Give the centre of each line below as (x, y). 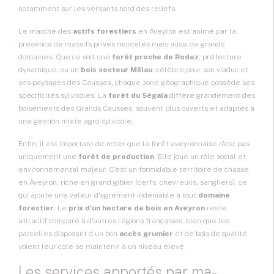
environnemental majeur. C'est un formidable (99, 170)
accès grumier (146, 234)
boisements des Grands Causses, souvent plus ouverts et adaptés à (136, 109)
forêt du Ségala (138, 96)
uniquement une (48, 157)
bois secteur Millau (117, 70)
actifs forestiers (105, 31)
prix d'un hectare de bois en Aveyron (137, 208)
